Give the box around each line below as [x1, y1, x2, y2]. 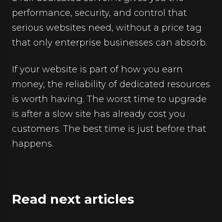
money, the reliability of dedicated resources [12, 79, 210, 90]
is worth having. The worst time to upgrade [12, 94, 207, 105]
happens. [12, 138, 54, 149]
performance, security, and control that [12, 7, 187, 18]
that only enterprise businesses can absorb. [12, 37, 207, 48]
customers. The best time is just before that [12, 123, 206, 134]
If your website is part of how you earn [12, 64, 183, 75]
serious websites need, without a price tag [12, 22, 202, 33]
